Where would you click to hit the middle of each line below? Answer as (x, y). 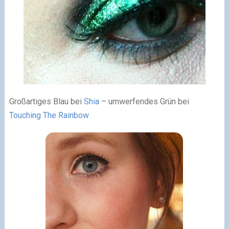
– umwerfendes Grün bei (144, 102)
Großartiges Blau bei (46, 102)
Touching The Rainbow (49, 116)
